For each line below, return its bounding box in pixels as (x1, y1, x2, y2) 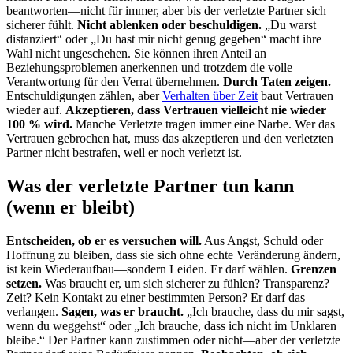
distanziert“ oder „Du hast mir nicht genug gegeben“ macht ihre (6, 32, 321, 46)
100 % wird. (6, 117, 72, 132)
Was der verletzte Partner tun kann (6, 176, 294, 197)
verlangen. (6, 305, 61, 319)
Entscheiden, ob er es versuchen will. (6, 234, 202, 248)
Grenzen (291, 262, 336, 277)
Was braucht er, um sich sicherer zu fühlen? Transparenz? (42, 277, 329, 291)
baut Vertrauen (258, 89, 333, 103)
